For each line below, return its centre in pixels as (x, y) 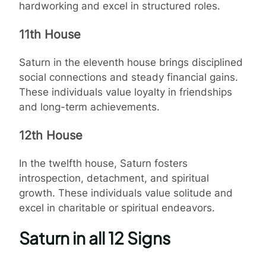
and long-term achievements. (89, 107)
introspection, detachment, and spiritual (114, 178)
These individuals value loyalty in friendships (126, 92)
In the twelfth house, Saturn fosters (103, 163)
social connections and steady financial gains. (129, 77)
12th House (51, 135)
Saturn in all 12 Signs (95, 237)
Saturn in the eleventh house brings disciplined (131, 62)
